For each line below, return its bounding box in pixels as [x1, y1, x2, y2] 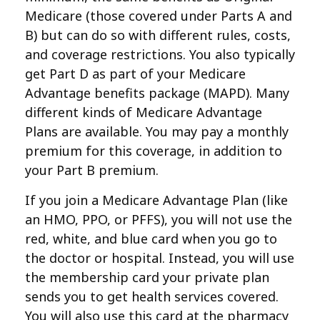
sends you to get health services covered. [25, 288, 279, 305]
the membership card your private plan [25, 269, 269, 286]
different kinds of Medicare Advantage [25, 104, 262, 121]
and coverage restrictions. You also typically [25, 46, 295, 63]
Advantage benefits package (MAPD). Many [25, 84, 289, 101]
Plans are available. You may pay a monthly [25, 123, 289, 140]
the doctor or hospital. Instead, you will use [25, 249, 294, 266]
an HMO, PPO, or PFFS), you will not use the [25, 211, 292, 228]
